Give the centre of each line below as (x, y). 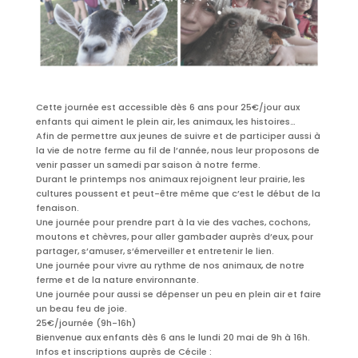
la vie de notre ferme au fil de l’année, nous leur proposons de (177, 150)
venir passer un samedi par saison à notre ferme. (148, 164)
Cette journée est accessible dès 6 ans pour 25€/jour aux (167, 107)
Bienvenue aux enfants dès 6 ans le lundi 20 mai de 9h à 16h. (173, 337)
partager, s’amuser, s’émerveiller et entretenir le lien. (155, 251)
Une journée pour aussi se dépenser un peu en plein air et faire (178, 294)
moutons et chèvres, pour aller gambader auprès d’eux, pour (174, 236)
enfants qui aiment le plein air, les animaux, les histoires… (165, 121)
